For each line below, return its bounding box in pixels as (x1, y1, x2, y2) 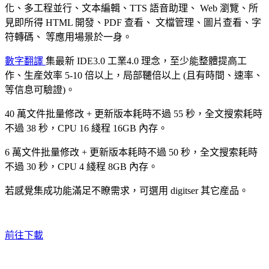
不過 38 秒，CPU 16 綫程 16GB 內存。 (5, 123, 168, 133)
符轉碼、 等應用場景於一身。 (5, 32, 132, 42)
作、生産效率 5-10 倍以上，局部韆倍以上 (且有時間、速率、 (5, 70, 263, 80)
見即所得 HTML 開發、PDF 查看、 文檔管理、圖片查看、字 (5, 17, 261, 28)
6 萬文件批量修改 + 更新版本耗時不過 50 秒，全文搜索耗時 (5, 147, 258, 157)
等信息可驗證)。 (5, 85, 75, 95)
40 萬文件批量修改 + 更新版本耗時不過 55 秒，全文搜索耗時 (5, 109, 262, 119)
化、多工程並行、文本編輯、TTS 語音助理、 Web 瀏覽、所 (5, 3, 258, 13)
